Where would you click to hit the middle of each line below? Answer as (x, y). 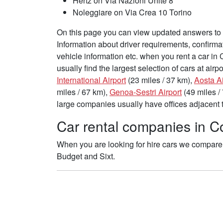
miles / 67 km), (83, 92)
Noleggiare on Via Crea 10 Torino (132, 12)
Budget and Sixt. (86, 156)
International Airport (91, 80)
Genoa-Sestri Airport (146, 92)
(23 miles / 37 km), (160, 80)
